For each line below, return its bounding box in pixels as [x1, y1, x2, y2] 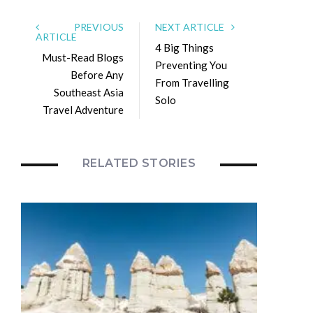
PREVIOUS [44, 20, 124, 33]
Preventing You [155, 58, 227, 71]
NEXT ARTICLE [155, 20, 226, 33]
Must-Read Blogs [42, 50, 124, 64]
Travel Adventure [43, 103, 124, 116]
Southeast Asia [54, 85, 124, 99]
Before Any [71, 68, 124, 81]
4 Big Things [155, 41, 214, 54]
